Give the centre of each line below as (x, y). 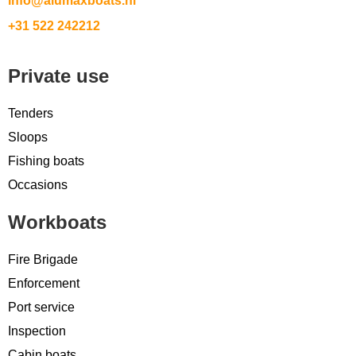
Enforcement (44, 283)
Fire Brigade (43, 259)
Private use (58, 75)
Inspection (37, 331)
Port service (41, 307)
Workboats (57, 222)
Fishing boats (46, 161)
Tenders (31, 113)
